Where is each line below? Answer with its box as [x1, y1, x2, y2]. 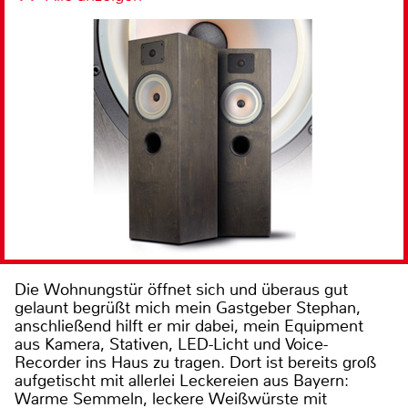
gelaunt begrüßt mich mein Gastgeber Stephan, [15, 297, 361, 320]
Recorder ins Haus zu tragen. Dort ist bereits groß [15, 352, 376, 374]
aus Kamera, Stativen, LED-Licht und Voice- [15, 333, 328, 356]
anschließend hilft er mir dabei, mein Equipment [15, 315, 363, 338]
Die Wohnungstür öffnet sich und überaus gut [15, 279, 348, 301]
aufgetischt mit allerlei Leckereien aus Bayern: [15, 370, 349, 393]
